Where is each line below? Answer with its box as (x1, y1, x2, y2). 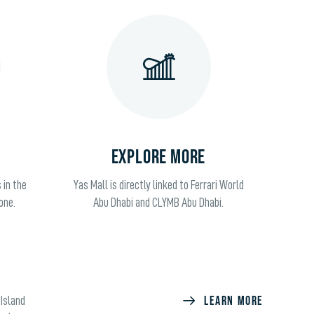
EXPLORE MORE (111, 145, 206, 169)
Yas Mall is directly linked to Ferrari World (73, 178, 244, 191)
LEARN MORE (204, 293, 264, 308)
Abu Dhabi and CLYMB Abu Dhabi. (93, 196, 224, 209)
